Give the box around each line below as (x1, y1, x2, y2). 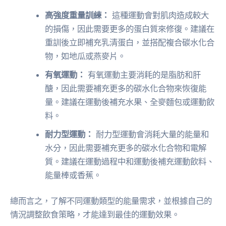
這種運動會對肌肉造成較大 (109, 10, 209, 20)
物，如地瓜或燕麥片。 (45, 50, 126, 61)
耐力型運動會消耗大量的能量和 (93, 129, 209, 139)
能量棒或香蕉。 (45, 169, 102, 180)
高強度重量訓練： (45, 10, 110, 20)
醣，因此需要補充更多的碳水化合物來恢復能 (45, 83, 207, 93)
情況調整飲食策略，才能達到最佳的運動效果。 (10, 209, 180, 220)
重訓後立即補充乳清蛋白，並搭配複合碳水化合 (45, 37, 215, 47)
